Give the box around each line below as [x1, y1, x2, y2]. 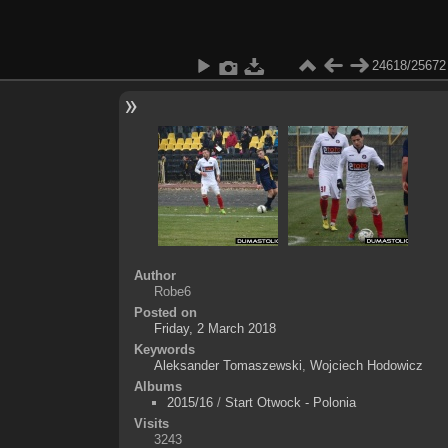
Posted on [133, 304, 197, 320]
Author [133, 267, 176, 283]
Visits [133, 415, 169, 431]
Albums [133, 378, 182, 394]
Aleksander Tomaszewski [153, 357, 302, 373]
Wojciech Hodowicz [309, 357, 423, 373]
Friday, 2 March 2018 [153, 320, 276, 336]
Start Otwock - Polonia [224, 394, 356, 410]
